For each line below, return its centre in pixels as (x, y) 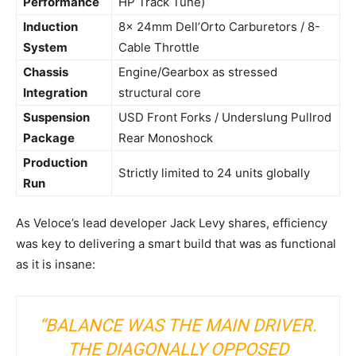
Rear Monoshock (166, 137)
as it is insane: (56, 264)
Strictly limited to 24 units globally (214, 172)
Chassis (46, 72)
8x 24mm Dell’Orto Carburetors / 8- (219, 26)
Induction (50, 26)
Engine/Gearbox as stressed (198, 72)
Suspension (56, 117)
